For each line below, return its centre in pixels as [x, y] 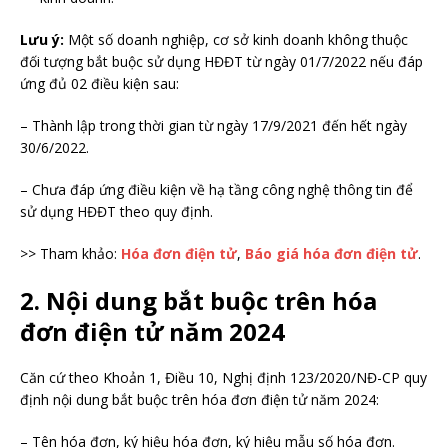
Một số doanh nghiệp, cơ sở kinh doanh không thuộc [236, 40]
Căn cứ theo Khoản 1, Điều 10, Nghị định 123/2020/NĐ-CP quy [223, 378]
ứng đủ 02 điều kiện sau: [99, 84]
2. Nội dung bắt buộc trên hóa [198, 301]
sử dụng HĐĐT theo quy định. [116, 212]
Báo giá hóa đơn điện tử [331, 254]
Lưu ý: [42, 40]
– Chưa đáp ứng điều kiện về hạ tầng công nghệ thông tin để [216, 190]
